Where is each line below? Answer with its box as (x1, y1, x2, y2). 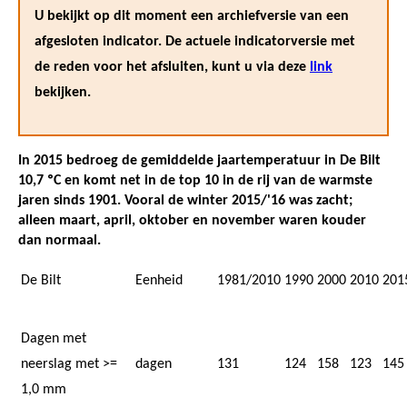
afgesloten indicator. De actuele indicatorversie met (35, 34, 355, 49)
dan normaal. (18, 233, 101, 248)
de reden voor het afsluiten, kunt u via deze (35, 59, 310, 74)
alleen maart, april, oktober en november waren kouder (18, 213, 366, 228)
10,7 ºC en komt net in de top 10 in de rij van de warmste (18, 173, 372, 188)
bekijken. (35, 84, 91, 100)
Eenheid (135, 273, 183, 288)
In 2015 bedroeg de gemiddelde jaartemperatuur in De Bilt (18, 153, 381, 168)
